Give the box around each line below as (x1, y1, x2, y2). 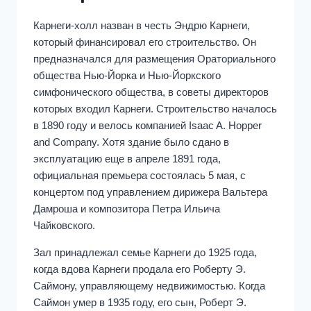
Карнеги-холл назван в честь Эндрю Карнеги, (33, 19, 250, 32)
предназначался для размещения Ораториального (33, 53, 276, 65)
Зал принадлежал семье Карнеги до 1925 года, (33, 246, 257, 259)
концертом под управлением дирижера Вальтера (33, 186, 267, 199)
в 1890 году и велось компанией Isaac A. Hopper (33, 119, 262, 132)
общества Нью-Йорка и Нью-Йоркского (33, 69, 221, 82)
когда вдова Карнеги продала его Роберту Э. (33, 263, 246, 276)
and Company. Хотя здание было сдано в (33, 136, 229, 149)
